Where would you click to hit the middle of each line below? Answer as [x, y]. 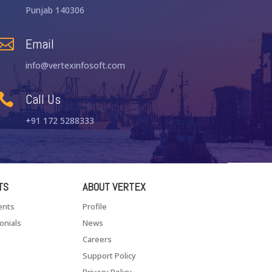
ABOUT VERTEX [114, 186]
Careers [97, 239]
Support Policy [109, 255]
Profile [95, 206]
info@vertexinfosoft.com [76, 65]
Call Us [43, 99]
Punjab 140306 [55, 10]
